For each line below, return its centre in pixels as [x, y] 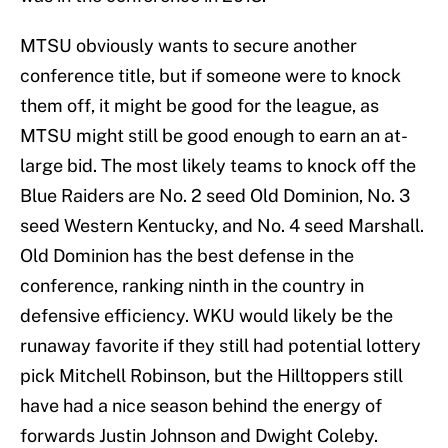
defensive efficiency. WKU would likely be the [206, 316]
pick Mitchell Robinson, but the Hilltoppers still [211, 376]
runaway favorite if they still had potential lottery [220, 346]
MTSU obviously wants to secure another [188, 46]
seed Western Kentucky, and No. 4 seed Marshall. [222, 226]
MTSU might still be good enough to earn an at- [214, 136]
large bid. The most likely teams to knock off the [218, 166]
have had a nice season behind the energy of [201, 406]
